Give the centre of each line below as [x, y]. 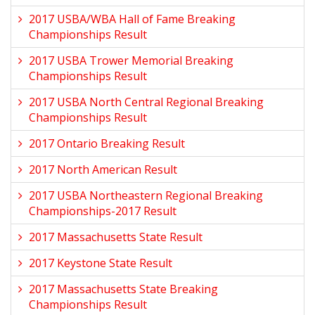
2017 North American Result [103, 169]
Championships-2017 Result [103, 211]
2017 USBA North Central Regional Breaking [146, 102]
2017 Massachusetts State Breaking [123, 289]
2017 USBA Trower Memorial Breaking [131, 60]
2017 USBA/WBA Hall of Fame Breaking [132, 19]
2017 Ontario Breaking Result [107, 143]
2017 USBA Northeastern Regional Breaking [146, 195]
